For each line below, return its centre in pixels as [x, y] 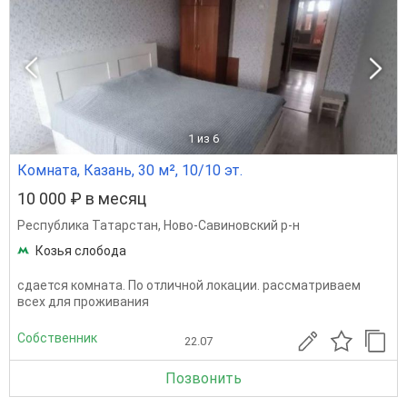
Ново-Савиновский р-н [232, 225]
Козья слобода [81, 251]
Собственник [57, 338]
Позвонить [203, 378]
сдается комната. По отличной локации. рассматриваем [189, 285]
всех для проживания [83, 302]
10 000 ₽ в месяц [82, 199]
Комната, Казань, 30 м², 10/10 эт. [130, 170]
